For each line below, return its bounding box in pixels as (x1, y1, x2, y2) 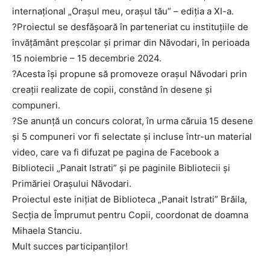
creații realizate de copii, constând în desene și (12, 84, 212, 95)
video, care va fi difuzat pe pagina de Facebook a (12, 146, 219, 158)
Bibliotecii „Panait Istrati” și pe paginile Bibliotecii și (12, 162, 230, 174)
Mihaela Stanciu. (12, 225, 82, 236)
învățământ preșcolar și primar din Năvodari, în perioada (12, 37, 250, 48)
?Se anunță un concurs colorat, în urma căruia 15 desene (12, 115, 253, 127)
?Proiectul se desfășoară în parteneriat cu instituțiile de (12, 21, 248, 33)
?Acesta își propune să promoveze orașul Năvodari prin (12, 68, 247, 80)
